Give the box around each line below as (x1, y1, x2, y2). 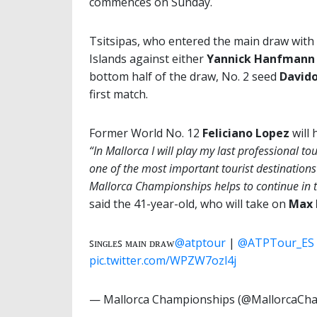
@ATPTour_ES (238, 235, 314, 251)
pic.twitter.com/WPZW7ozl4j (89, 253, 236, 269)
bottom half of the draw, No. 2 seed (89, 69, 279, 85)
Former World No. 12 (89, 125, 200, 142)
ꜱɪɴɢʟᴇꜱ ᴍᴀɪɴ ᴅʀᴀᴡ (89, 235, 175, 251)
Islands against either (89, 51, 207, 67)
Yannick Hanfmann (207, 51, 315, 67)
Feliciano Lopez (200, 125, 289, 142)
